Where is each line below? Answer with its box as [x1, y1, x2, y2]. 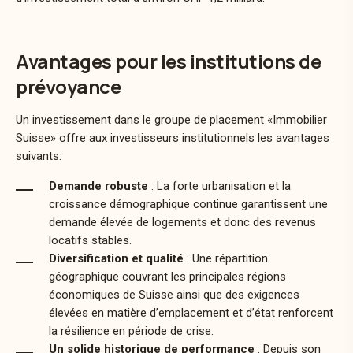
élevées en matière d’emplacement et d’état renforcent [49, 305, 333, 320]
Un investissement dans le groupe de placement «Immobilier [16, 112, 327, 127]
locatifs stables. [49, 232, 132, 247]
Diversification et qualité [49, 251, 184, 266]
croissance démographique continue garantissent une [49, 196, 328, 211]
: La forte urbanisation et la [148, 178, 291, 193]
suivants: [16, 148, 61, 163]
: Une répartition [184, 251, 268, 266]
